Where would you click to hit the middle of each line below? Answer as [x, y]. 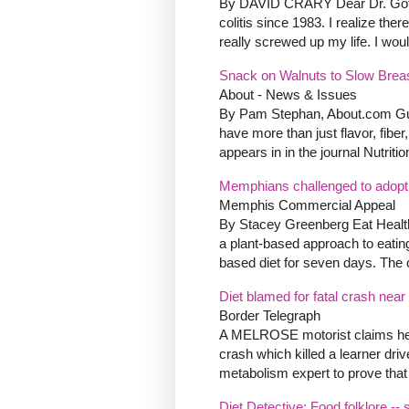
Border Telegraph [270, 316]
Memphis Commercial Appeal [307, 205]
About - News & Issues [288, 95]
